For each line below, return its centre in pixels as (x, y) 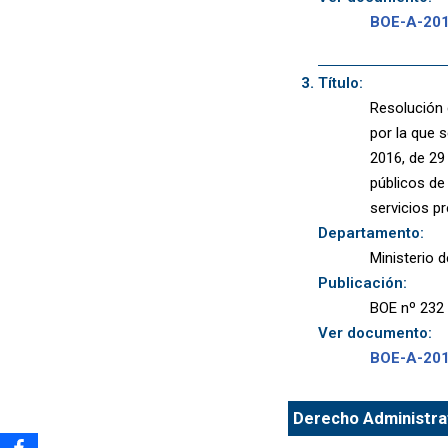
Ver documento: (374, 332)
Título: (340, 82)
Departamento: (370, 232)
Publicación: (362, 282)
